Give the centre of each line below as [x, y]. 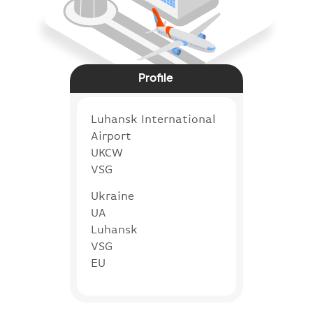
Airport [111, 136]
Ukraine [112, 196]
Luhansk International [153, 119]
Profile [156, 77]
